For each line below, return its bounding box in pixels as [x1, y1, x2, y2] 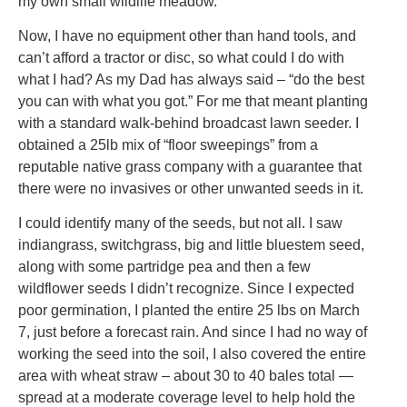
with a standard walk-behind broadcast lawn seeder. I [18, 115, 359, 132]
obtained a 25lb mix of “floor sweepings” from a [18, 137, 318, 154]
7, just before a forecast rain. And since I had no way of [18, 324, 367, 341]
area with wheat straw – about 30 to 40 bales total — [18, 368, 353, 384]
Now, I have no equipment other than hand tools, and [18, 28, 356, 45]
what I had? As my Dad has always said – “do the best [18, 72, 364, 88]
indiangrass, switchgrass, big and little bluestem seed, [18, 237, 364, 253]
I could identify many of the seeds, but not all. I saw [18, 215, 342, 232]
